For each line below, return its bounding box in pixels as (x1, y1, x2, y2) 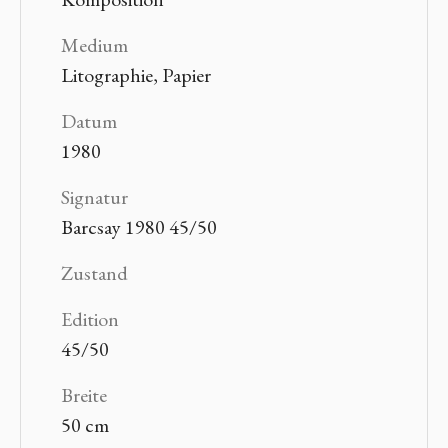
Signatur (60, 183, 128, 210)
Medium (60, 31, 128, 58)
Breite (60, 381, 107, 408)
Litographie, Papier (60, 61, 211, 88)
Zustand (60, 259, 128, 286)
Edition (60, 305, 119, 332)
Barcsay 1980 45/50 (60, 213, 217, 240)
